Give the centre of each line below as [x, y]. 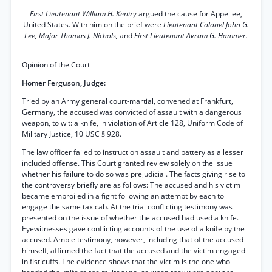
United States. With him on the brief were [93, 25]
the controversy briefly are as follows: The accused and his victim [131, 185]
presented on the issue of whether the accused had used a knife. [130, 218]
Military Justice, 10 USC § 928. [72, 134]
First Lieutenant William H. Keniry [84, 14]
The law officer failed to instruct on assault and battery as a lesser [133, 152]
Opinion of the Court [56, 65]
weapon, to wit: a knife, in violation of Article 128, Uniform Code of [132, 123]
